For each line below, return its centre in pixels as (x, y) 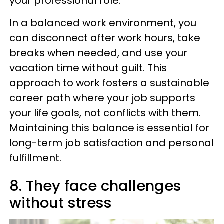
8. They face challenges (95, 186)
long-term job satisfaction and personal (112, 143)
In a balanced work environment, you (103, 23)
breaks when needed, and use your (98, 53)
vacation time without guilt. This (88, 68)
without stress (61, 203)
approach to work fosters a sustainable (109, 83)
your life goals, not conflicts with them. (105, 113)
